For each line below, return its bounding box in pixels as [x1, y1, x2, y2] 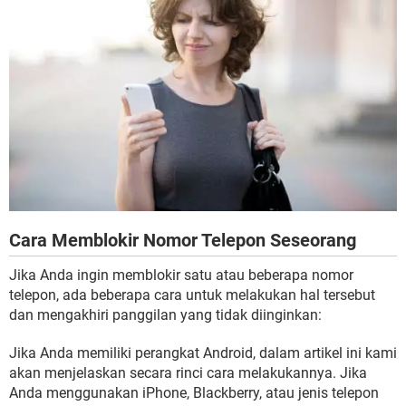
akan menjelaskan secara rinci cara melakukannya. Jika [9, 363, 367, 382]
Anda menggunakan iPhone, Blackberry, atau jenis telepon [9, 383, 379, 401]
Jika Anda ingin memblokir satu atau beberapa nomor [9, 266, 353, 284]
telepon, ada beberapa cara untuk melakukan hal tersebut [9, 285, 375, 304]
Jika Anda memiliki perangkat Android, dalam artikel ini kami [9, 343, 397, 362]
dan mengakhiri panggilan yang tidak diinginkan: [9, 305, 322, 324]
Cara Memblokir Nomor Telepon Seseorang [9, 228, 356, 251]
